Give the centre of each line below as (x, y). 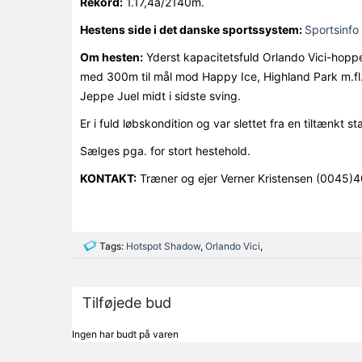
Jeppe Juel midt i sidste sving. (160, 96)
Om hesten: (111, 57)
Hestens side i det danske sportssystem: (192, 29)
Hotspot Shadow (163, 246)
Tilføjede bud (126, 303)
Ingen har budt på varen (125, 334)
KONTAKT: (108, 178)
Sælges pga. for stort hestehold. (165, 151)
